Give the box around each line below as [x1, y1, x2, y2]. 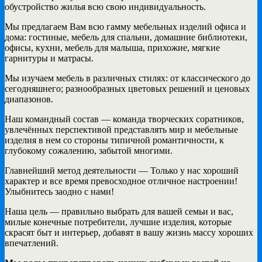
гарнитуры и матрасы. [5, 53, 94, 63]
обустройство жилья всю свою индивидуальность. [5, 1, 206, 12]
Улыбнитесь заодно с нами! [5, 186, 114, 196]
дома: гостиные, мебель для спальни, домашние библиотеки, [5, 32, 247, 42]
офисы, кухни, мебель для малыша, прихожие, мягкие [5, 42, 220, 53]
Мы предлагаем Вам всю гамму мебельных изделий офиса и [5, 21, 246, 32]
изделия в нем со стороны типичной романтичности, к [5, 135, 224, 145]
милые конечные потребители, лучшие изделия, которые [5, 216, 232, 227]
